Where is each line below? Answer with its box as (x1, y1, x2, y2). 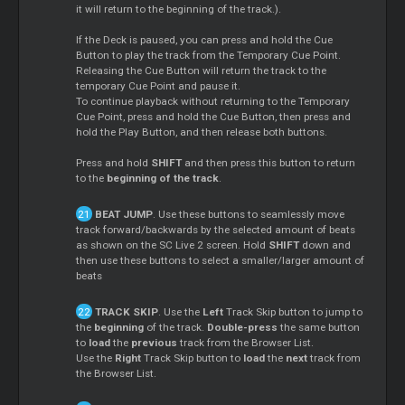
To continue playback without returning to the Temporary (76, 94, 351, 108)
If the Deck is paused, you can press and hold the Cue (76, 33, 334, 46)
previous (131, 335, 181, 349)
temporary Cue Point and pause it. (76, 79, 241, 92)
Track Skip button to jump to (225, 305, 363, 318)
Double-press (207, 320, 278, 334)
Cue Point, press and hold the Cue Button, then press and (76, 109, 352, 123)
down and (302, 238, 352, 251)
